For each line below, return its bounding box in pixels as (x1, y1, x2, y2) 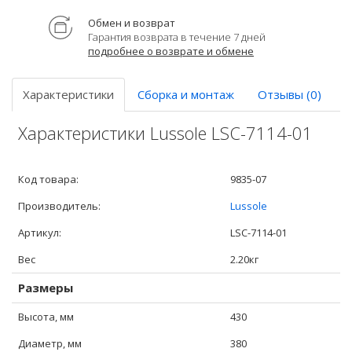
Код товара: (18, 172, 79, 186)
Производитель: (18, 199, 101, 213)
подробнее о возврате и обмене (88, 44, 254, 58)
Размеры (18, 280, 73, 295)
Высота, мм (18, 310, 74, 324)
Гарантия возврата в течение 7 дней (88, 30, 266, 44)
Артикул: (18, 225, 61, 240)
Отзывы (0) (258, 86, 321, 102)
